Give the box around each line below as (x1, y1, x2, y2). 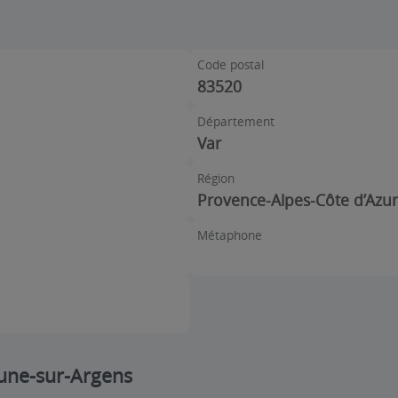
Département (197, 113, 275, 130)
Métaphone (197, 227, 262, 243)
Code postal (197, 56, 264, 73)
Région (197, 170, 235, 187)
